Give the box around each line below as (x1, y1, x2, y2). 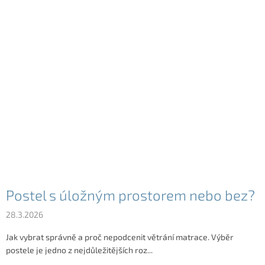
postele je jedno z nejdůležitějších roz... (6, 244, 153, 255)
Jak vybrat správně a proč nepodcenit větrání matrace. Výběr (6, 231, 234, 242)
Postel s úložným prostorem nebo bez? (6, 186, 255, 203)
